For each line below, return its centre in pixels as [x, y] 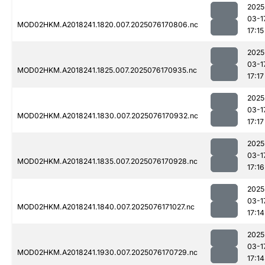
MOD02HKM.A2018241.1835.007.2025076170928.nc [107, 161]
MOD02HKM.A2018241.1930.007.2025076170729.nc [107, 253]
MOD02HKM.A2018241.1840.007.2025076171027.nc [106, 207]
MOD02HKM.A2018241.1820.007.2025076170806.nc [108, 25]
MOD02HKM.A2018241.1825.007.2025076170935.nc [107, 70]
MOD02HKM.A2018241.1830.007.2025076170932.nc [108, 116]
